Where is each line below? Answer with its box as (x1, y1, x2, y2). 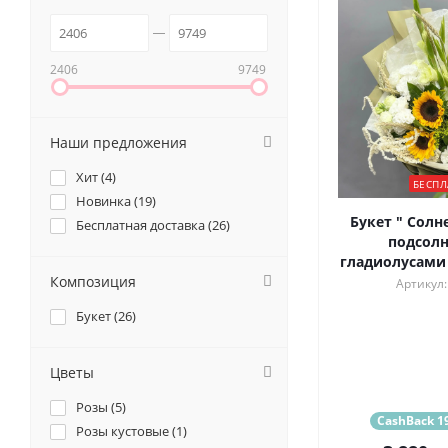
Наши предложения (50, 133, 187, 153)
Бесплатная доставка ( (76, 216, 212, 235)
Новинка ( (76, 192, 138, 211)
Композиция (50, 272, 136, 292)
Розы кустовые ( (76, 422, 176, 441)
